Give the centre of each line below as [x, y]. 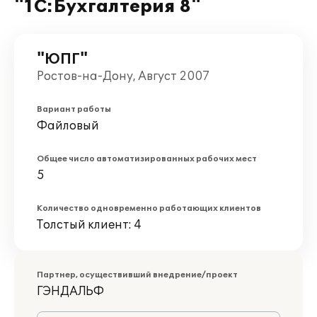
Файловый [68, 126]
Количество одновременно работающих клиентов [149, 208]
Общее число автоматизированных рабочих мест [147, 159]
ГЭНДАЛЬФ [70, 292]
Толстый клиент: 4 [89, 225]
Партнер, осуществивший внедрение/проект [137, 275]
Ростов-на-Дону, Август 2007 [123, 76]
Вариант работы [74, 109]
